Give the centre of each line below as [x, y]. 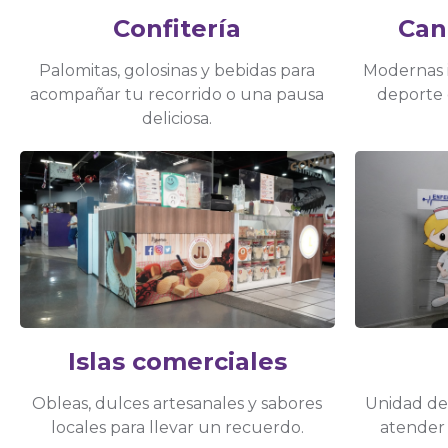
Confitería [177, 28]
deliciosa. [177, 118]
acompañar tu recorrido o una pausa [177, 94]
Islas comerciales [177, 361]
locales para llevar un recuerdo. [177, 427]
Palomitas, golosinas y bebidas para [177, 70]
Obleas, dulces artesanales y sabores [177, 403]
